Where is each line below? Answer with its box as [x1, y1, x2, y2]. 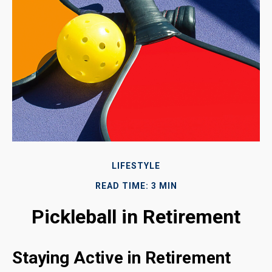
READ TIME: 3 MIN [95, 180, 177, 191]
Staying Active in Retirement [12, 247, 231, 268]
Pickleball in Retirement [32, 205, 240, 228]
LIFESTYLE [112, 160, 160, 171]
